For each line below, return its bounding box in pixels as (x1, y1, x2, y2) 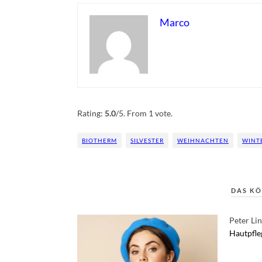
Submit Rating (158, 98, 206, 106)
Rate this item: (77, 96, 129, 106)
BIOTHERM (82, 137, 117, 144)
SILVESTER (130, 137, 164, 144)
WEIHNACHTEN (177, 137, 229, 144)
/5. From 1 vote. (116, 108, 173, 118)
